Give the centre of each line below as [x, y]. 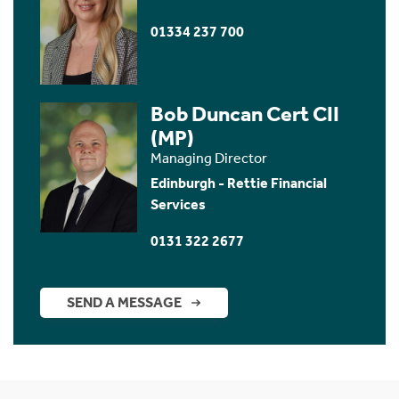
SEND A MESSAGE [124, 302]
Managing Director [209, 158]
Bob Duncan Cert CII [245, 114]
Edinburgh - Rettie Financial [239, 183]
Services [179, 204]
